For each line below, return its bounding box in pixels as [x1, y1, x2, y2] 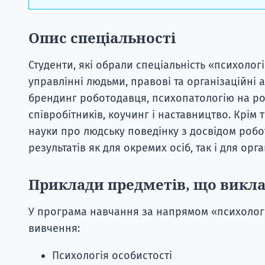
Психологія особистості [52, 248, 172, 262]
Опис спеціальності [28, 27, 176, 47]
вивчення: [28, 221, 80, 235]
